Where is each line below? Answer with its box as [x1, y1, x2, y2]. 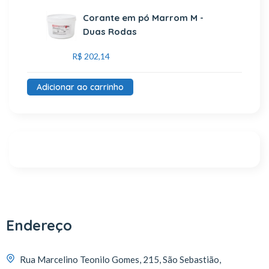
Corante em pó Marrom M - [83, 12, 204, 23]
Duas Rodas [83, 26, 138, 37]
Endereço [6, 216, 72, 234]
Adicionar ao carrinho [37, 82, 124, 92]
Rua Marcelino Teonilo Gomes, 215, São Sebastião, [20, 254, 221, 265]
